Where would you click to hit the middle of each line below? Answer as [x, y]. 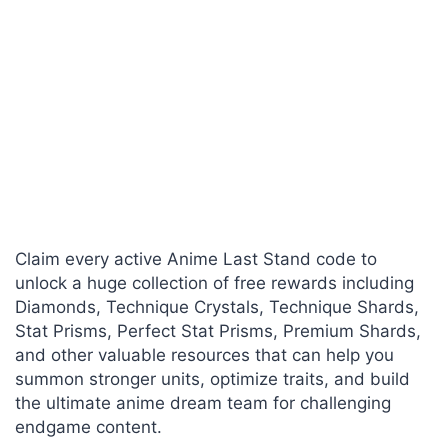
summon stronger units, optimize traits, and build [212, 379]
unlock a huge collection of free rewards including [214, 283]
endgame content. [88, 427]
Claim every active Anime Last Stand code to [196, 259]
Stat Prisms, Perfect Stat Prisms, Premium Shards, [218, 331]
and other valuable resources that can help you [204, 355]
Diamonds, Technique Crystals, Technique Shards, [217, 307]
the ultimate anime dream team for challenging [203, 403]
